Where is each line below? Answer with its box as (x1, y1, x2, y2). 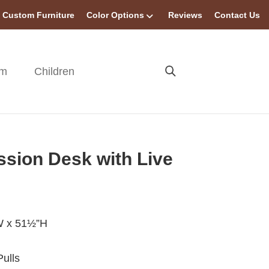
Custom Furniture (2, 10, 74, 20)
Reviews (168, 10, 202, 20)
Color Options (86, 10, 144, 20)
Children (34, 65, 75, 77)
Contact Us (214, 10, 260, 20)
